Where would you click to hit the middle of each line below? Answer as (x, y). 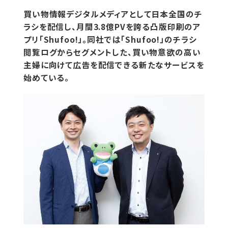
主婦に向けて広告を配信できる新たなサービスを (114, 65)
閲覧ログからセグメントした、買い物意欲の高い (112, 52)
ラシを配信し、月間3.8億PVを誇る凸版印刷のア (112, 27)
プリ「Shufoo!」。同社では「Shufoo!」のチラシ (110, 39)
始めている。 (47, 78)
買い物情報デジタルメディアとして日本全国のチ (113, 14)
